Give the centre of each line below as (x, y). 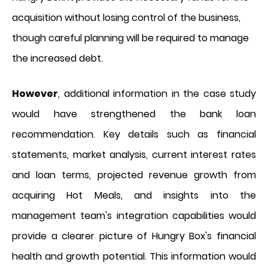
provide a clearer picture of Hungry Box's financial (134, 236)
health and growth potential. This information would (134, 256)
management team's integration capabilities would (134, 215)
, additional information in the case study (157, 93)
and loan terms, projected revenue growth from (134, 175)
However (35, 93)
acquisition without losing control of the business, (126, 17)
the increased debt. (57, 58)
